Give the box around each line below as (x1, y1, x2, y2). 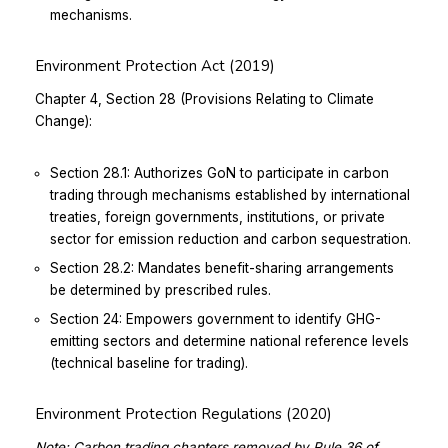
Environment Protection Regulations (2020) (35, 403, 332, 424)
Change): (35, 112, 92, 129)
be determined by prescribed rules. (50, 281, 271, 298)
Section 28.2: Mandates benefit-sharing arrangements (50, 259, 394, 276)
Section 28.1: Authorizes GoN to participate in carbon (50, 164, 389, 181)
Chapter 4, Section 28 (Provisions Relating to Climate (35, 90, 374, 107)
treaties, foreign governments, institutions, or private (50, 208, 385, 225)
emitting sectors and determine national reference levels (50, 332, 409, 349)
